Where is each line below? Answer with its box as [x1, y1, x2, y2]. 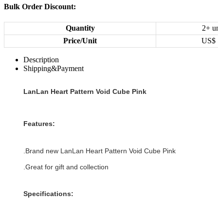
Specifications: [23, 190, 73, 198]
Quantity [65, 24, 95, 32]
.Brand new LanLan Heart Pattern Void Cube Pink [23, 147, 176, 155]
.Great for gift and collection [23, 163, 109, 171]
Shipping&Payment [23, 64, 84, 73]
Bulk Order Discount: [4, 2, 76, 11]
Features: [23, 120, 55, 127]
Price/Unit [63, 36, 97, 45]
